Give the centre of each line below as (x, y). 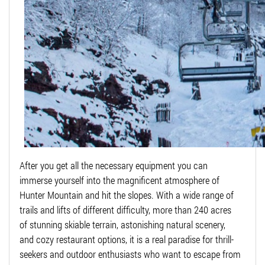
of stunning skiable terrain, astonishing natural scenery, (122, 224)
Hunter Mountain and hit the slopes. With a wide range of (127, 195)
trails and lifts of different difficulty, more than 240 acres (125, 209)
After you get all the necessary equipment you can (114, 165)
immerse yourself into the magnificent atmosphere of (119, 180)
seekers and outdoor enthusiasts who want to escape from (130, 254)
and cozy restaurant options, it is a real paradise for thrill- (127, 239)
